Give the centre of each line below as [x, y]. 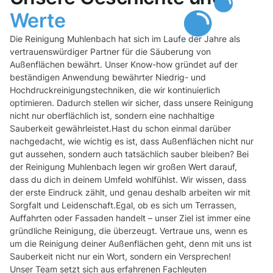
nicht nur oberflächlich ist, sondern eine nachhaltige [112, 116]
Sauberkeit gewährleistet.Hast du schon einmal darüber [120, 129]
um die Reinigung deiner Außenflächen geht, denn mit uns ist [131, 244]
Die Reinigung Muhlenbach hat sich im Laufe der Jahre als [125, 39]
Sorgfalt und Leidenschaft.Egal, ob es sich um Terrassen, [123, 205]
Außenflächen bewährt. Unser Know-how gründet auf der [124, 65]
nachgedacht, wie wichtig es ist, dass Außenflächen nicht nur [132, 141]
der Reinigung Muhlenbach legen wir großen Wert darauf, [123, 167]
